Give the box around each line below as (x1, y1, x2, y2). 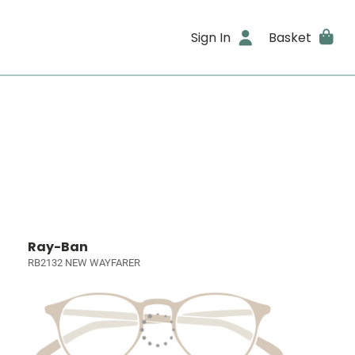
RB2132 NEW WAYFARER (28, 257, 141, 269)
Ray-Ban (28, 238, 89, 256)
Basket (268, 28, 311, 47)
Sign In (191, 28, 231, 47)
